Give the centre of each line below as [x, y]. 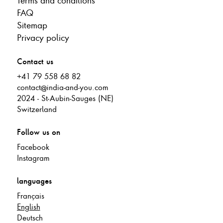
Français [30, 195]
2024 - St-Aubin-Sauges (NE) [65, 98]
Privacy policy [43, 37]
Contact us [35, 61]
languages [34, 181]
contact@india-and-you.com [62, 87]
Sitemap [32, 25]
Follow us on [38, 132]
